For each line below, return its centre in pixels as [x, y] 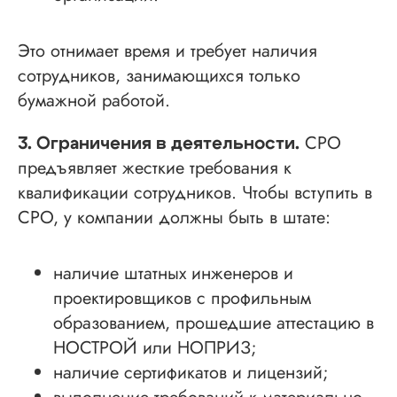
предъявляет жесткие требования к [155, 168]
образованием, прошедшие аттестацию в [214, 323]
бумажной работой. [94, 101]
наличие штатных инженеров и [173, 274]
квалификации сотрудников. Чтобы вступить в [195, 193]
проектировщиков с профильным [182, 299]
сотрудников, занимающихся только [159, 76]
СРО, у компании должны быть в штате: [174, 218]
